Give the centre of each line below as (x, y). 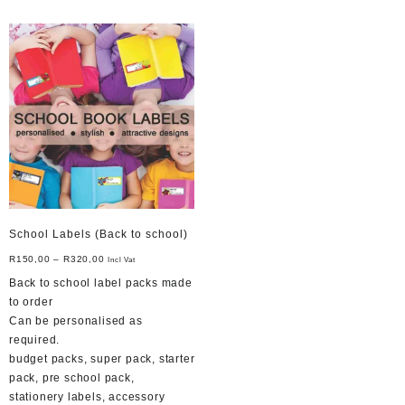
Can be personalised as (76, 321)
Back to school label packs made (101, 283)
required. (35, 340)
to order (31, 302)
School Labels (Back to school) (99, 235)
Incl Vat (122, 260)
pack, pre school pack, (72, 378)
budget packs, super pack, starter (102, 359)
